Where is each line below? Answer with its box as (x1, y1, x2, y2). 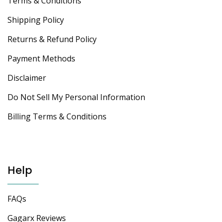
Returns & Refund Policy (7, 34, 97, 45)
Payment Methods (7, 53, 75, 64)
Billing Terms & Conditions (7, 111, 107, 122)
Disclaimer (7, 72, 46, 84)
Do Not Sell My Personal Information (7, 92, 145, 103)
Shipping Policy (7, 14, 64, 26)
